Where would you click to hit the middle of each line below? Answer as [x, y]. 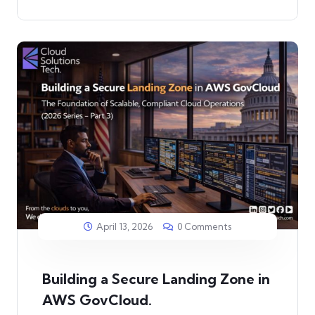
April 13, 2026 [124, 227]
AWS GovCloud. [97, 300]
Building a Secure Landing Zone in [156, 279]
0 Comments [204, 227]
